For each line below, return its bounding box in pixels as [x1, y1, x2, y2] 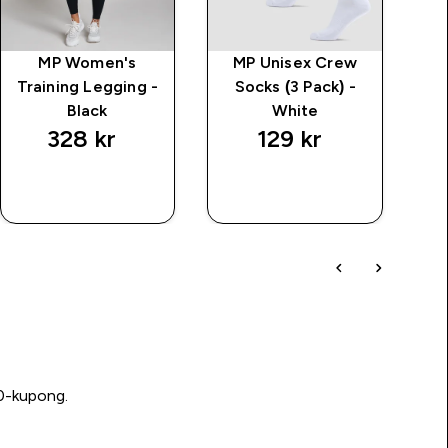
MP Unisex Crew [233, 53, 358, 71]
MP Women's [38, 53, 137, 71]
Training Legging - [16, 77, 159, 95]
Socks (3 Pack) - [234, 77, 356, 95]
